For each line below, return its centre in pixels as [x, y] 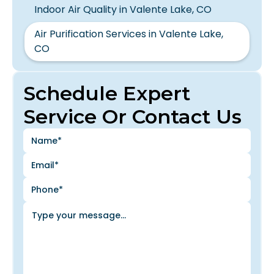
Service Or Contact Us [132, 117]
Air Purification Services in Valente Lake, [129, 34]
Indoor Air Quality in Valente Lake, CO [123, 10]
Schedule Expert [107, 94]
